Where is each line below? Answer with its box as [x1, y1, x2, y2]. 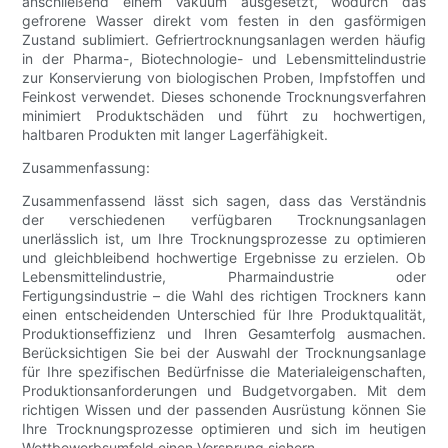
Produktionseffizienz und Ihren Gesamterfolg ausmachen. [22, 325, 426, 343]
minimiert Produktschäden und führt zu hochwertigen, [22, 107, 426, 125]
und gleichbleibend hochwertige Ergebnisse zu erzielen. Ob [22, 249, 426, 267]
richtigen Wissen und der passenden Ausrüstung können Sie [22, 401, 426, 419]
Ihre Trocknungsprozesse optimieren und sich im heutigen [22, 420, 426, 438]
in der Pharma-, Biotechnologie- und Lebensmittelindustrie [22, 50, 426, 68]
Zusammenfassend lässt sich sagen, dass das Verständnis [22, 192, 426, 210]
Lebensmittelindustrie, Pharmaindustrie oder [22, 268, 426, 286]
